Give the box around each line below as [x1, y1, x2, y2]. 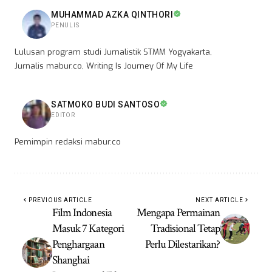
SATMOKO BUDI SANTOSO [51, 100, 160, 110]
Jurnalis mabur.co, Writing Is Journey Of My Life [15, 61, 193, 72]
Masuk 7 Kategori [52, 221, 124, 237]
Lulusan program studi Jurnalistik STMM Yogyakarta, [15, 47, 212, 58]
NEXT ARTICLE [195, 197, 243, 204]
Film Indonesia [52, 205, 112, 221]
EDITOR [51, 112, 75, 119]
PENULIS [51, 22, 80, 29]
